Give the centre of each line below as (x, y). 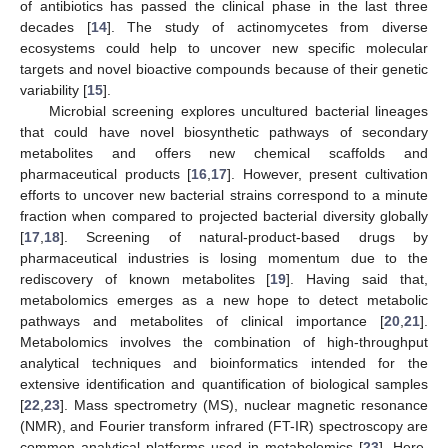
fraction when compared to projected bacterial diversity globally (224, 216)
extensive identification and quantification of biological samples (224, 384)
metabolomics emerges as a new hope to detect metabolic (224, 300)
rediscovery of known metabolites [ (145, 279)
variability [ (53, 90)
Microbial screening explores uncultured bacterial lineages (238, 111)
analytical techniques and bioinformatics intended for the (224, 363)
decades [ (55, 27)
